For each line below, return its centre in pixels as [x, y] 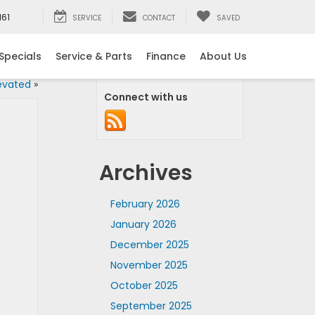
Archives [146, 173]
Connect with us [146, 97]
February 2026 [145, 204]
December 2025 [150, 245]
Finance [166, 56]
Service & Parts [94, 56]
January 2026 [143, 224]
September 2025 [151, 306]
